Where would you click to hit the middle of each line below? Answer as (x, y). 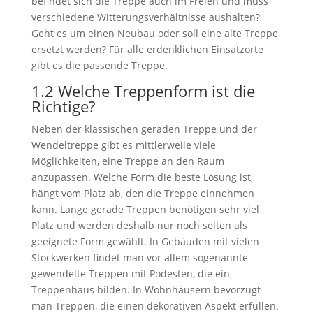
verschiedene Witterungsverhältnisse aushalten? (145, 17)
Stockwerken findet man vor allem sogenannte (139, 257)
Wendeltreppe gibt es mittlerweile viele (123, 145)
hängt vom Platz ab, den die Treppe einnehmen (143, 193)
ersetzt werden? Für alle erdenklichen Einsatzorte (147, 49)
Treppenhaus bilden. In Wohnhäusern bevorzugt (146, 290)
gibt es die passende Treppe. (99, 65)
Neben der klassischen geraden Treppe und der (144, 129)
